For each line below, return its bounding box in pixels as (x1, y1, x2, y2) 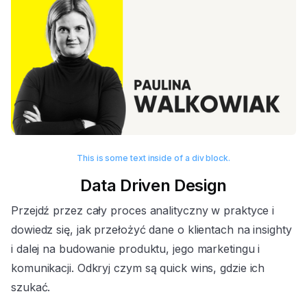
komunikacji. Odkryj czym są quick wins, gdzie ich (11, 261, 265, 275)
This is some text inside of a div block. (76, 153, 231, 164)
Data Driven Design (80, 175, 227, 196)
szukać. (11, 280, 51, 295)
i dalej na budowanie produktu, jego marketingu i (11, 242, 260, 256)
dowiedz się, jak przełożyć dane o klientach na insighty (11, 223, 292, 237)
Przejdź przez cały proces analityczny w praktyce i (11, 204, 275, 218)
